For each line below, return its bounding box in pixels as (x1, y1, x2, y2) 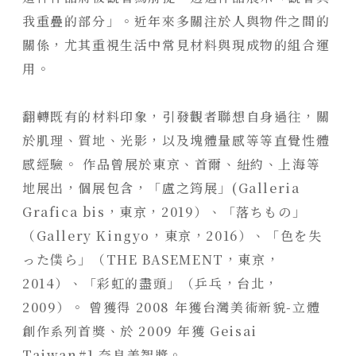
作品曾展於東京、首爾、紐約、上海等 (83, 154, 321, 173)
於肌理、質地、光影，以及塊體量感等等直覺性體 (22, 130, 331, 149)
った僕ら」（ (22, 250, 106, 269)
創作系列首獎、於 (22, 321, 134, 340)
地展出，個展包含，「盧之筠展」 (22, 178, 233, 197)
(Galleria (232, 178, 300, 197)
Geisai (205, 321, 257, 340)
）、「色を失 (238, 226, 323, 245)
